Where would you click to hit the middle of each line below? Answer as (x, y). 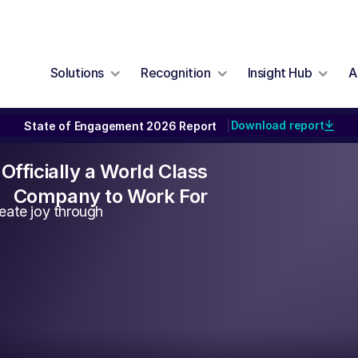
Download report (277, 125)
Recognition (176, 73)
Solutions (77, 73)
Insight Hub (280, 73)
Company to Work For (111, 196)
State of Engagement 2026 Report (125, 125)
